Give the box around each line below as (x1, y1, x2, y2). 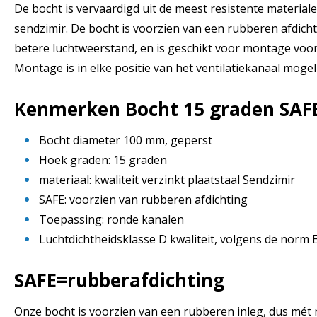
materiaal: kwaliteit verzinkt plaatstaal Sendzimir (39, 171, 295, 188)
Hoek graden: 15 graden (39, 151, 167, 168)
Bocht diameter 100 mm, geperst (39, 132, 212, 148)
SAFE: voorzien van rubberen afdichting (39, 191, 248, 207)
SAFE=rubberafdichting (14, 267, 224, 293)
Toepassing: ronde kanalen (39, 211, 184, 227)
